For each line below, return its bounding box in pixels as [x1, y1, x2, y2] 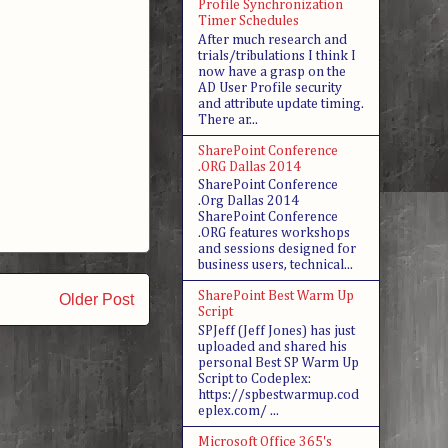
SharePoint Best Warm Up [198, 289, 354, 304]
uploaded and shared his [198, 340, 347, 355]
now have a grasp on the [198, 64, 346, 79]
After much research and [198, 32, 347, 47]
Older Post [59, 290, 134, 308]
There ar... [198, 112, 258, 127]
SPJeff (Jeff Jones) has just [198, 324, 355, 339]
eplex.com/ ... [198, 404, 279, 419]
